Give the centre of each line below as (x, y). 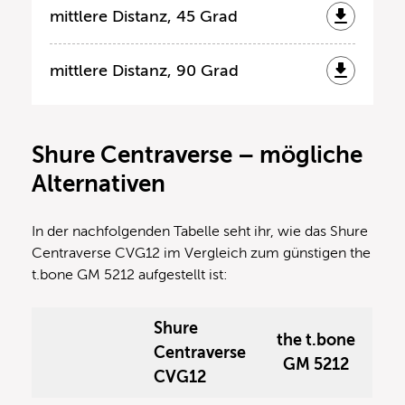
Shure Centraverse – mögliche (197, 155)
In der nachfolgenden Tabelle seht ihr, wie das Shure (200, 231)
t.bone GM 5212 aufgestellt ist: (130, 274)
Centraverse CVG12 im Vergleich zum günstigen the (201, 253)
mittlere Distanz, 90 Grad (144, 70)
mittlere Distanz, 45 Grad (144, 16)
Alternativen (99, 184)
